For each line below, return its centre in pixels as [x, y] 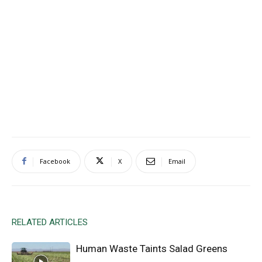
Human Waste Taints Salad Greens [152, 248]
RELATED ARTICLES [50, 222]
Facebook [55, 161]
